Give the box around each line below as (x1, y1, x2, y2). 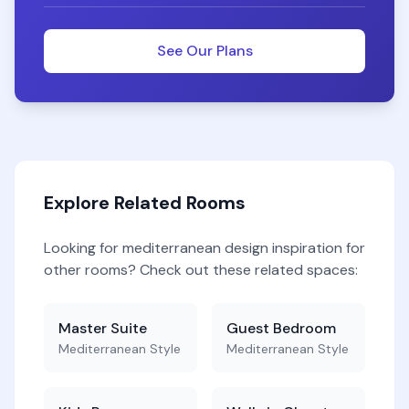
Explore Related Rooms (44, 191, 246, 215)
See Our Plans (156, 41, 253, 60)
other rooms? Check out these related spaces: (44, 260, 358, 279)
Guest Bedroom (226, 319, 336, 338)
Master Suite (58, 319, 147, 338)
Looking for (44, 238, 122, 257)
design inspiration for (221, 238, 365, 257)
